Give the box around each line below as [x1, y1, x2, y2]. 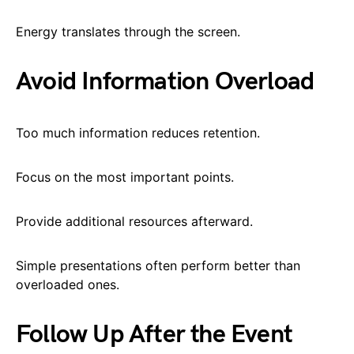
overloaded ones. [16, 276, 119, 292]
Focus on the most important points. [16, 168, 234, 185]
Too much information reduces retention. [16, 124, 260, 141]
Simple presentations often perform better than [16, 257, 300, 273]
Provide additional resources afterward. [16, 213, 253, 229]
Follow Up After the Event [16, 318, 292, 350]
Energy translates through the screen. [16, 23, 240, 40]
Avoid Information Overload [16, 66, 314, 97]
